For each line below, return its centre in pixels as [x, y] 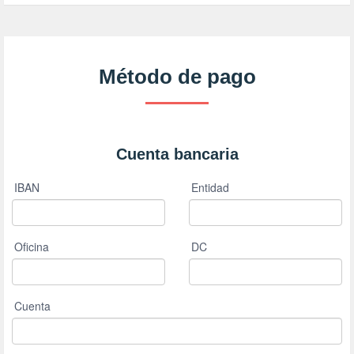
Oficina [32, 247]
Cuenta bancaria [177, 154]
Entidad [210, 188]
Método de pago [177, 77]
